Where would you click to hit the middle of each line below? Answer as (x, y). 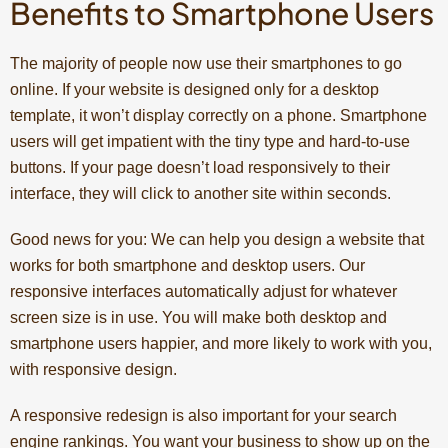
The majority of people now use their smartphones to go (206, 63)
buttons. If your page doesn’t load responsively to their (200, 167)
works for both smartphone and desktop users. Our (187, 265)
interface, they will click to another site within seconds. (200, 193)
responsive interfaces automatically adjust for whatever (203, 291)
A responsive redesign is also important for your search (203, 415)
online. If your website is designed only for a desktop (194, 89)
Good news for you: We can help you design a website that (217, 239)
